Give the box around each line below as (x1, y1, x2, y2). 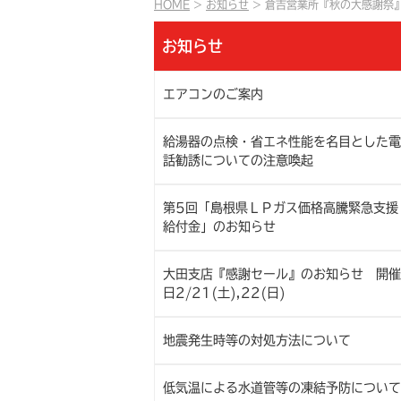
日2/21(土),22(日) (162, 286, 286, 299)
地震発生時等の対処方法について (162, 334, 351, 346)
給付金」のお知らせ (162, 220, 276, 233)
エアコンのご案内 (162, 88, 263, 100)
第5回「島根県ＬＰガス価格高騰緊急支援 (162, 201, 398, 214)
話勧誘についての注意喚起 (162, 154, 313, 166)
